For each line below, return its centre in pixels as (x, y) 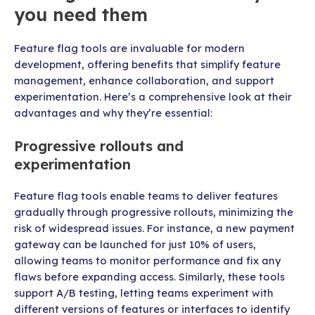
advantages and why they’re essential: (113, 112)
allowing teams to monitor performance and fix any (147, 261)
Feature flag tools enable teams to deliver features (146, 196)
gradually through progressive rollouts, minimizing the (154, 212)
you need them (81, 14)
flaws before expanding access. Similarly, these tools (149, 277)
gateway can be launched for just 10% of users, (135, 245)
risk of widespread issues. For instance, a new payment (154, 229)
